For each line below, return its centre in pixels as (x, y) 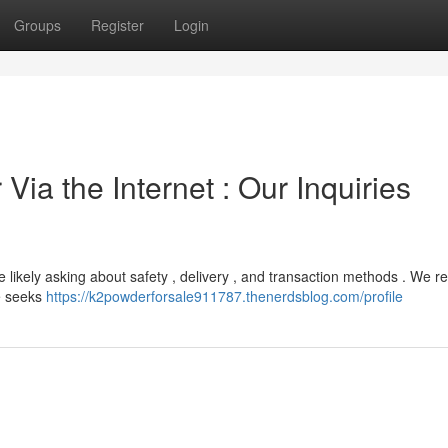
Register (117, 25)
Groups (37, 25)
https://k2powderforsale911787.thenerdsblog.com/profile (224, 296)
